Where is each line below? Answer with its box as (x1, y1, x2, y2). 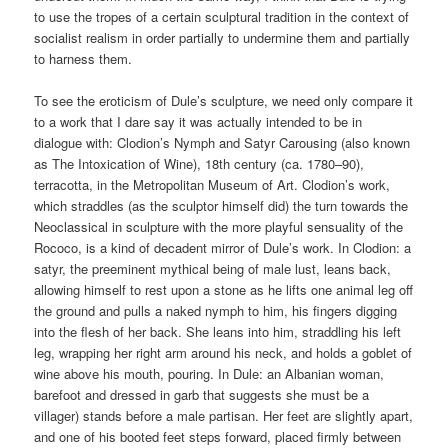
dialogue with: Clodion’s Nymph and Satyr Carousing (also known (34, 132, 411, 152)
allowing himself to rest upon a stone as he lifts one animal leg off (34, 279, 414, 299)
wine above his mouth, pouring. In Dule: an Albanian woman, (34, 363, 385, 383)
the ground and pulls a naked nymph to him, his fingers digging (34, 300, 398, 320)
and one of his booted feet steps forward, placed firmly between (34, 426, 402, 446)
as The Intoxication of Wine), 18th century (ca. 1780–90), (34, 153, 365, 173)
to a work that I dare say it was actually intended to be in (34, 111, 363, 131)
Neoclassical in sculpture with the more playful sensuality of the (34, 216, 404, 236)
